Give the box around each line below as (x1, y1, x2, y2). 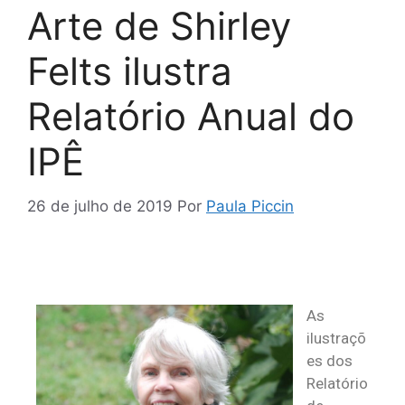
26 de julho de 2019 (27, 196, 173, 215)
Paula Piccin (206, 196, 294, 215)
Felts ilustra (27, 48, 232, 95)
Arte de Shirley (27, 3, 291, 50)
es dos (306, 352, 353, 371)
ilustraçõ (306, 329, 366, 348)
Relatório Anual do (27, 93, 354, 140)
